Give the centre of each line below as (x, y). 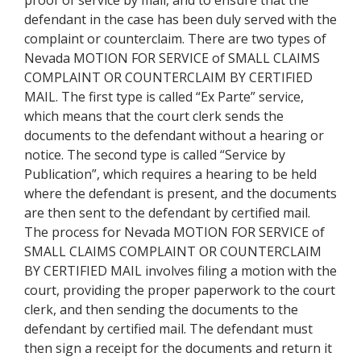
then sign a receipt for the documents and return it (178, 348)
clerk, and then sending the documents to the (161, 309)
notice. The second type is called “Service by (155, 155)
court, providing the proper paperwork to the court (180, 290)
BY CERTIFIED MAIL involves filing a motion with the (180, 271)
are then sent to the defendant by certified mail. (167, 213)
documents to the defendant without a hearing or (174, 135)
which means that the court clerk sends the (154, 116)
